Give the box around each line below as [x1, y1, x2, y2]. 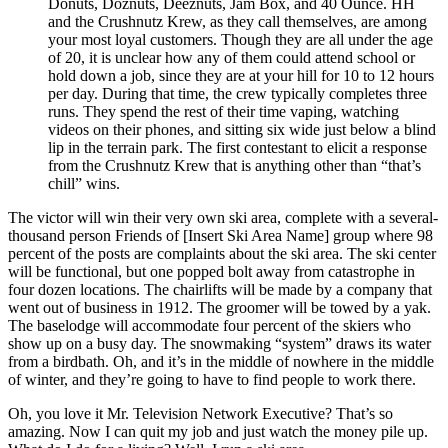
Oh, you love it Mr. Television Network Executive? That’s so [8, 404, 393, 422]
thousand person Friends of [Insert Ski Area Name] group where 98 [8, 226, 433, 244]
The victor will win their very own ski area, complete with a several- [8, 208, 438, 226]
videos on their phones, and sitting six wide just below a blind [48, 120, 436, 138]
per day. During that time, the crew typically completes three [48, 84, 427, 102]
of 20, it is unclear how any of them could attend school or [48, 48, 415, 66]
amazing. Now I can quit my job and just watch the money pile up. [8, 422, 428, 440]
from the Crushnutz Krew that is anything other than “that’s [48, 156, 421, 174]
